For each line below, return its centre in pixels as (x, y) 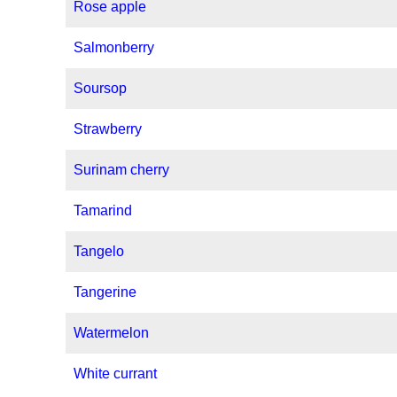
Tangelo (99, 252)
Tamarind (103, 211)
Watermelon (112, 333)
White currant (116, 374)
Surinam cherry (122, 170)
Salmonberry (114, 48)
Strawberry (108, 129)
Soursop (101, 89)
